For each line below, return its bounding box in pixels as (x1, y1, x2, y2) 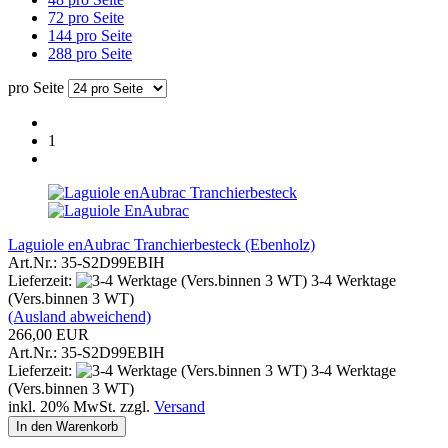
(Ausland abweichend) (8, 307, 151, 325)
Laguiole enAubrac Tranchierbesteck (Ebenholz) (8, 235, 315, 253)
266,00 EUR (8, 325, 89, 343)
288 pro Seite (48, 44, 132, 62)
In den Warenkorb (16, 418, 118, 434)
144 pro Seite (48, 26, 132, 44)
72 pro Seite (48, 8, 124, 26)
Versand (154, 397, 205, 415)
